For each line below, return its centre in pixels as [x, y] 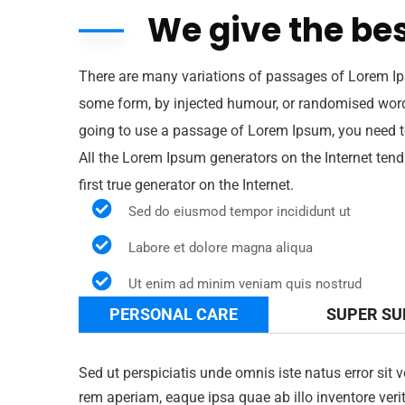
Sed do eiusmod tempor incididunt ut [240, 212]
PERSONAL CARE [174, 314]
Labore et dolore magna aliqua [221, 248]
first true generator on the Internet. [186, 185]
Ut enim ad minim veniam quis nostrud [245, 284]
